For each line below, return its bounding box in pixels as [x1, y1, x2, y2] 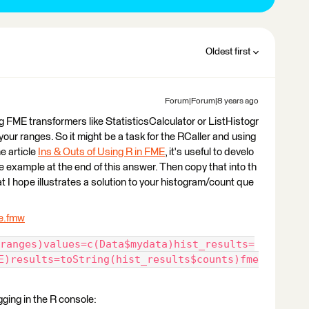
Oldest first [206, 46, 250, 57]
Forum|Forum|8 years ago [165, 97, 259, 106]
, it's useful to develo [165, 146, 254, 157]
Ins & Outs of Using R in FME [38, 146, 165, 157]
